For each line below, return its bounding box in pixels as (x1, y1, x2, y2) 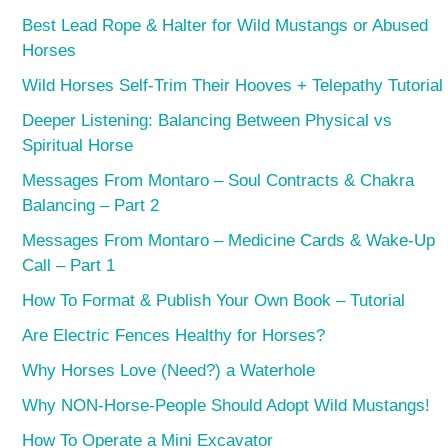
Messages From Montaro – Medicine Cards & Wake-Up (22, 230, 436, 250)
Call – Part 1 (22, 255, 116, 275)
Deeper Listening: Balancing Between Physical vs (22, 110, 393, 130)
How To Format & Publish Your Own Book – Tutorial (22, 290, 406, 310)
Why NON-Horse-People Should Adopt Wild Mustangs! (22, 395, 431, 415)
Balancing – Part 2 (22, 195, 160, 215)
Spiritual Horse (22, 135, 134, 155)
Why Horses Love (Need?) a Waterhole (22, 360, 316, 380)
